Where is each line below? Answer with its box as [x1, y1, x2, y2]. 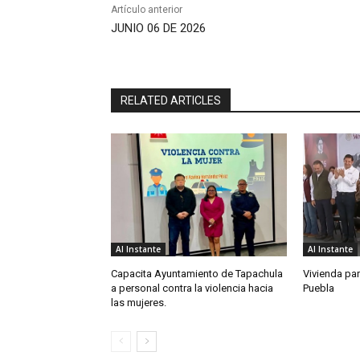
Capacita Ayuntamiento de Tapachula [111, 268, 283, 280]
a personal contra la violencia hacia [111, 282, 273, 295]
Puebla [302, 282, 334, 295]
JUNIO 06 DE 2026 [111, 21, 206, 36]
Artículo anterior [111, 4, 182, 16]
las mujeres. [111, 297, 166, 309]
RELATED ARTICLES [121, 94, 221, 108]
